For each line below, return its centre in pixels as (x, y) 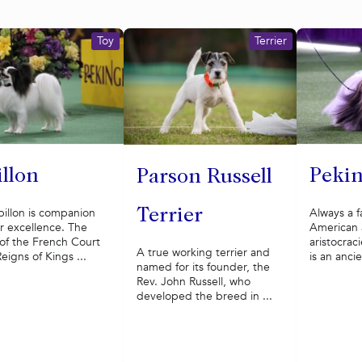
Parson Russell (204, 178)
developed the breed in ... (204, 297)
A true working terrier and (203, 253)
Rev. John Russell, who (193, 282)
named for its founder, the (203, 267)
